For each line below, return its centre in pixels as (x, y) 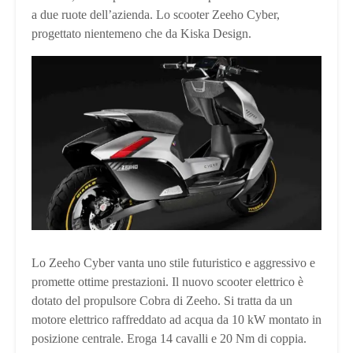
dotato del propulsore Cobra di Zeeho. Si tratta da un (162, 301)
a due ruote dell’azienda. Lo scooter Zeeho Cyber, (156, 15)
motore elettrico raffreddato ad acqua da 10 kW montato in (176, 320)
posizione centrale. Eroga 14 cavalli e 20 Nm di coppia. (169, 339)
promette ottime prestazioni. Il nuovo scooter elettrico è (167, 282)
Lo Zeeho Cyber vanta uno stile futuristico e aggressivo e (173, 263)
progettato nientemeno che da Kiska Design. (141, 34)
